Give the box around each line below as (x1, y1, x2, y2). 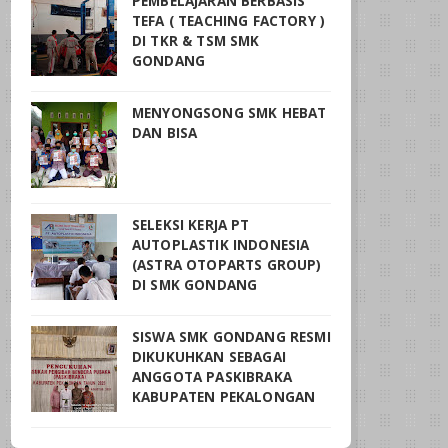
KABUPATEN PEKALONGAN (132, 387, 316, 406)
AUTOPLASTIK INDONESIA (132, 235, 310, 254)
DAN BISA (132, 123, 198, 142)
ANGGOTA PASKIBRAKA (132, 367, 292, 386)
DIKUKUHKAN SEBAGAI (132, 347, 286, 366)
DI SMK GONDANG (132, 275, 258, 294)
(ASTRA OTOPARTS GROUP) (132, 255, 322, 274)
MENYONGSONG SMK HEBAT (132, 103, 327, 122)
